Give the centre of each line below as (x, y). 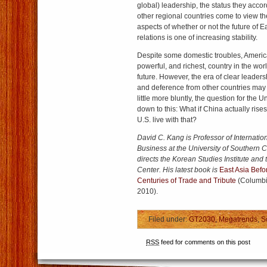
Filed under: (169, 219)
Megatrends (238, 219)
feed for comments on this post (205, 242)
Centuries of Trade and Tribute (187, 181)
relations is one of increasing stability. (197, 38)
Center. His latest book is (178, 170)
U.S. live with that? (167, 120)
